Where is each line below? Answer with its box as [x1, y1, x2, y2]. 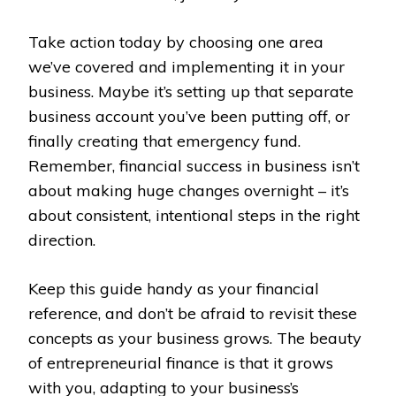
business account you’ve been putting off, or [28, 105, 350, 126]
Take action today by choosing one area [28, 31, 324, 52]
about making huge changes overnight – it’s [28, 179, 349, 201]
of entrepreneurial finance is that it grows [28, 352, 333, 373]
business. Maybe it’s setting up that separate [28, 80, 354, 102]
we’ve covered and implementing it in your [28, 56, 345, 77]
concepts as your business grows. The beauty [28, 327, 362, 348]
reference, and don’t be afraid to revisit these [28, 302, 357, 324]
